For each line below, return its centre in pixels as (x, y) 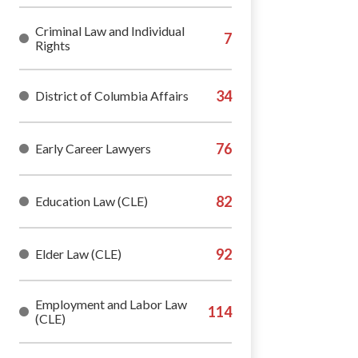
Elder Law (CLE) (78, 254)
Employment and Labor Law (111, 304)
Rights (53, 45)
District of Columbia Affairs (112, 95)
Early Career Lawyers (93, 148)
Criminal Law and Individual (110, 31)
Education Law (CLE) (91, 201)
